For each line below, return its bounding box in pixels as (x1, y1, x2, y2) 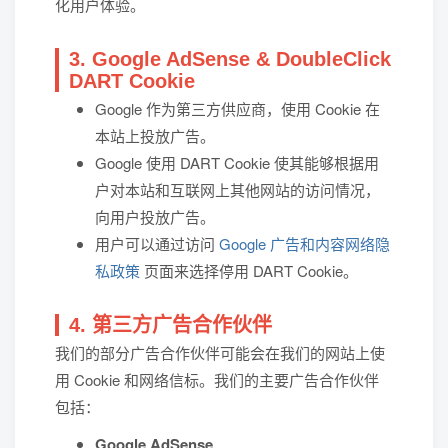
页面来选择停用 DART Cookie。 (140, 260, 358, 281)
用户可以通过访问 (95, 233, 219, 254)
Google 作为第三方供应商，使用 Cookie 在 (95, 98, 380, 119)
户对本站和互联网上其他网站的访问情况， (95, 179, 380, 200)
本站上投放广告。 (95, 125, 215, 146)
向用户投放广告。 (95, 206, 215, 227)
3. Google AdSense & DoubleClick (69, 48, 391, 70)
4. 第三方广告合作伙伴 (69, 314, 272, 336)
